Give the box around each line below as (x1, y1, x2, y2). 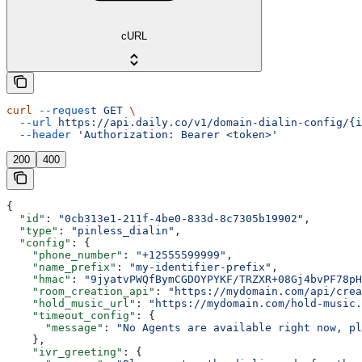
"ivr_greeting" (6, 346, 123, 359)
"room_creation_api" (6, 285, 155, 298)
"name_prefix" (6, 261, 116, 274)
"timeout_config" (6, 309, 136, 322)
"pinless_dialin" (71, 225, 175, 238)
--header (6, 128, 71, 141)
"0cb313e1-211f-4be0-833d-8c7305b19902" (58, 213, 304, 225)
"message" (6, 322, 103, 335)
